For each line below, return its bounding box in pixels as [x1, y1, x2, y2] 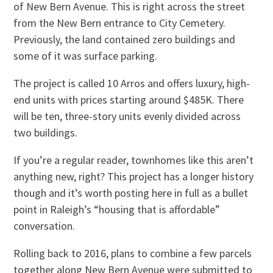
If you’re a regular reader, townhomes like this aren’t [13, 153, 254, 168]
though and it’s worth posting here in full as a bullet [13, 186, 249, 200]
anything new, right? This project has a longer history [13, 169, 254, 184]
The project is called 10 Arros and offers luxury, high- [13, 76, 250, 91]
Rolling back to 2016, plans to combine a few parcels [13, 246, 252, 261]
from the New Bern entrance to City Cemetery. [13, 16, 226, 30]
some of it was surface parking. [13, 49, 158, 63]
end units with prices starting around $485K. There [13, 93, 244, 107]
